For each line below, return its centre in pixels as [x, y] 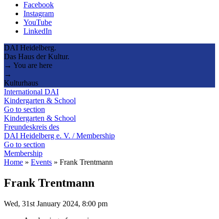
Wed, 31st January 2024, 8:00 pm [56, 203]
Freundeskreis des [32, 127]
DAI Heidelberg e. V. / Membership [59, 135]
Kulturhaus [21, 83]
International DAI [31, 91]
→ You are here [28, 65]
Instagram [39, 13]
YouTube [38, 22]
